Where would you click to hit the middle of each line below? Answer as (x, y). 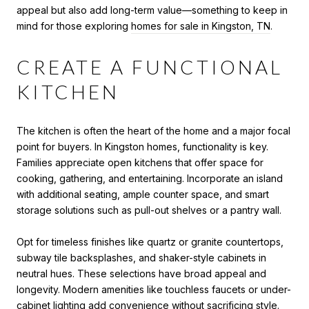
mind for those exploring (74, 26)
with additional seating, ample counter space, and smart (143, 194)
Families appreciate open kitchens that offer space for (140, 162)
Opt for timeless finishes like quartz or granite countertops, (150, 241)
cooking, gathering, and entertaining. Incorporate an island (150, 178)
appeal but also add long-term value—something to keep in (152, 10)
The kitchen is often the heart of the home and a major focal (153, 130)
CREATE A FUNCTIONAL (150, 67)
